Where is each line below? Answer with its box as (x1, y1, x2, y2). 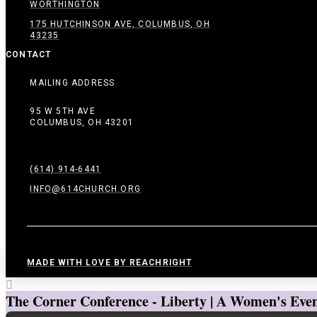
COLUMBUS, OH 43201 (30, 117, 134, 127)
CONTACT (6, 49, 52, 59)
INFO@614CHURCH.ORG (30, 183, 141, 194)
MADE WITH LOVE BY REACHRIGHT (27, 257, 192, 267)
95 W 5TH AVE (30, 105, 96, 116)
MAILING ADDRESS (30, 77, 115, 88)
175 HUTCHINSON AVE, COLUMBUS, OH (30, 18, 210, 29)
